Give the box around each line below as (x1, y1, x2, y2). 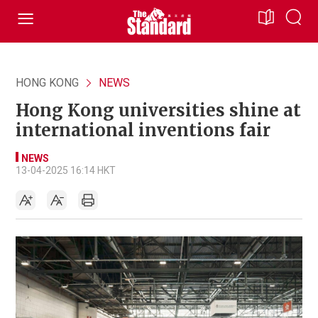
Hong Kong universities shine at (16, 99, 301, 121)
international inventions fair (16, 119, 270, 141)
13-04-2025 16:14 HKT (16, 165, 116, 176)
